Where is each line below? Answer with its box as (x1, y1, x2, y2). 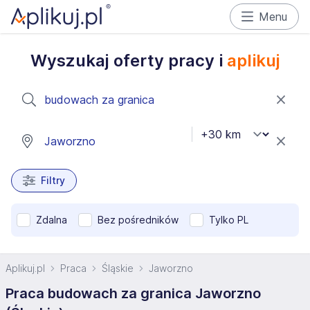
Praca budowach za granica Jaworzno (6, 285, 261, 302)
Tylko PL (209, 214, 248, 226)
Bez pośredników (98, 214, 179, 226)
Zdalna (36, 214, 67, 226)
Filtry (40, 174, 65, 186)
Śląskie (102, 262, 134, 274)
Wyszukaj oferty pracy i (30, 51, 227, 71)
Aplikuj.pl (6, 262, 45, 274)
